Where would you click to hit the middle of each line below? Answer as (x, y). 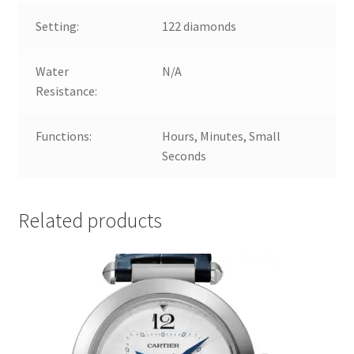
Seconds (185, 155)
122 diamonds (200, 26)
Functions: (64, 136)
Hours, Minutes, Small (222, 136)
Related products (90, 221)
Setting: (58, 26)
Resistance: (67, 90)
